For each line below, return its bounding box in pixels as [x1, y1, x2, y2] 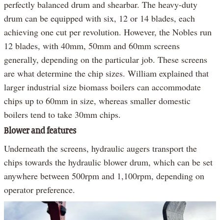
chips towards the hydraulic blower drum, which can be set [4, 156, 213, 168]
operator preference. [4, 184, 75, 196]
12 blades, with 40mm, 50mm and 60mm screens [4, 40, 180, 52]
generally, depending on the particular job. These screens [4, 54, 207, 66]
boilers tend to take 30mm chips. [4, 109, 121, 121]
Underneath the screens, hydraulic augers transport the [4, 142, 197, 155]
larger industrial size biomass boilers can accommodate [4, 81, 201, 93]
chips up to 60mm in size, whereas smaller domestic [4, 95, 191, 107]
